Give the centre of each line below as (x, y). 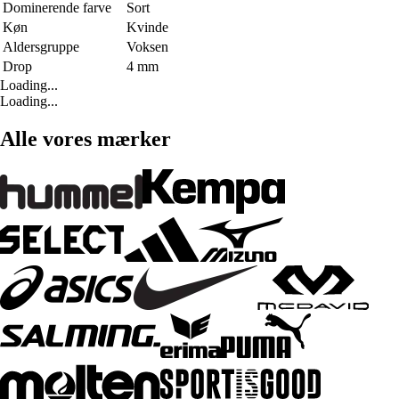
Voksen (147, 46)
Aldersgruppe (41, 46)
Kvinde (147, 27)
